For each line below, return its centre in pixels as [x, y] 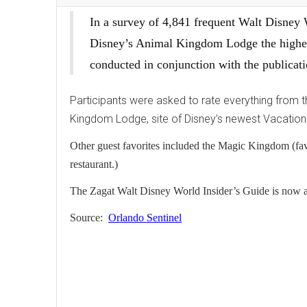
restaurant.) [95, 164]
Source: [89, 218]
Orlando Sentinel [145, 218]
